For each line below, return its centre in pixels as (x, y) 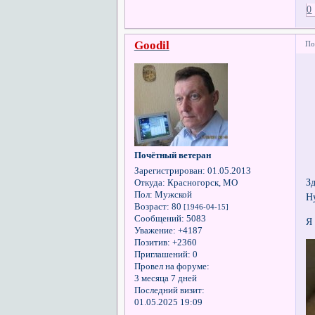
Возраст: (152, 207)
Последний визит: (169, 291)
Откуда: (149, 183)
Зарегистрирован (168, 171)
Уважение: (155, 231)
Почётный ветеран (172, 156)
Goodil (152, 46)
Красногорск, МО (201, 183)
